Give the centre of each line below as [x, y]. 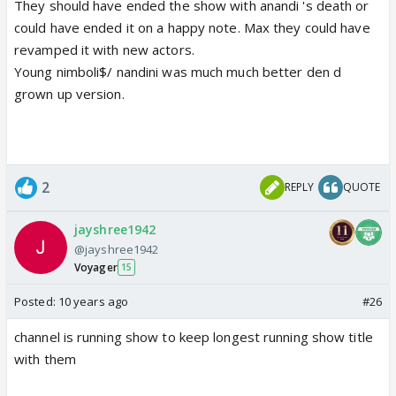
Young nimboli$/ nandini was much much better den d [178, 71]
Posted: [36, 301]
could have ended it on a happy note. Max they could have [192, 27]
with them [45, 358]
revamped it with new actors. [104, 49]
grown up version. [69, 93]
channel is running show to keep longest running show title [194, 336]
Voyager [96, 267]
